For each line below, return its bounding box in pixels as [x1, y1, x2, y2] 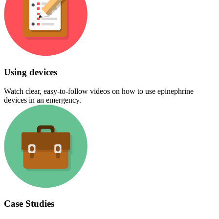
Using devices [4, 66, 57, 77]
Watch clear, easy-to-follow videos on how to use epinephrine [4, 87, 194, 95]
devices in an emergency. [4, 95, 81, 104]
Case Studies [4, 198, 54, 209]
